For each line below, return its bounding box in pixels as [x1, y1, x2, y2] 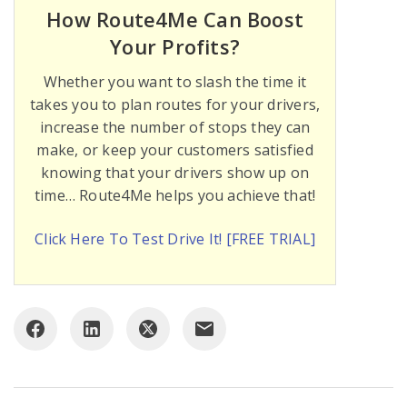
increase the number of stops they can [40, 117, 311, 138]
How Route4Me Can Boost [46, 5, 304, 34]
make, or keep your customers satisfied [36, 140, 313, 161]
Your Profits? [110, 33, 241, 61]
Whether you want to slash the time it [43, 72, 307, 93]
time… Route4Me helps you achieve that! [34, 185, 316, 206]
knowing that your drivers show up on [41, 163, 310, 184]
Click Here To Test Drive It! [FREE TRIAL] [35, 228, 316, 249]
